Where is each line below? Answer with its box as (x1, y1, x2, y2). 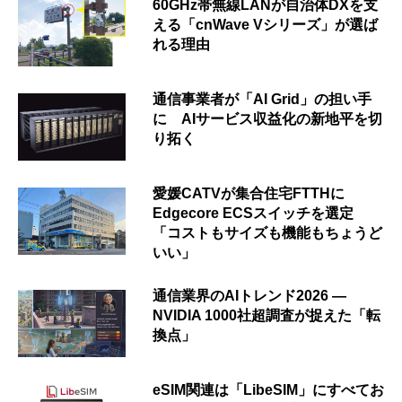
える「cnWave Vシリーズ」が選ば (153, 16, 378, 32)
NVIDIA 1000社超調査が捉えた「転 (153, 307, 380, 323)
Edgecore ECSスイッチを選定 (153, 205, 354, 221)
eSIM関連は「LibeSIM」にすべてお (153, 381, 384, 398)
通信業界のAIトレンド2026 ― (153, 287, 346, 303)
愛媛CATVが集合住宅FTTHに (153, 185, 345, 201)
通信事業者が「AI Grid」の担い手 (153, 91, 371, 107)
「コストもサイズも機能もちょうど (153, 224, 382, 240)
